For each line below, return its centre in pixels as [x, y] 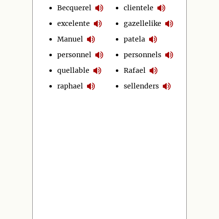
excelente [74, 23]
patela [135, 39]
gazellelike [143, 23]
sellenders [142, 86]
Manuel [70, 39]
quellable [73, 70]
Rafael [135, 70]
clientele [139, 8]
